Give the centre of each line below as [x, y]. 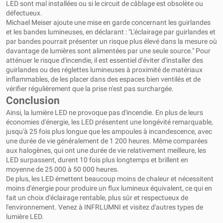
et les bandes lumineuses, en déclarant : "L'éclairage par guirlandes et [111, 32]
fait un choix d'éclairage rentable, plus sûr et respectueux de [97, 198]
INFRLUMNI [103, 207]
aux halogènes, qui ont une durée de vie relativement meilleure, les [106, 151]
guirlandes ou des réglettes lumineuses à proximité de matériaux [104, 70]
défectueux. [24, 13]
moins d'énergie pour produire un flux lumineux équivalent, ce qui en [109, 188]
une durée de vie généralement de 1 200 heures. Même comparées [107, 141]
